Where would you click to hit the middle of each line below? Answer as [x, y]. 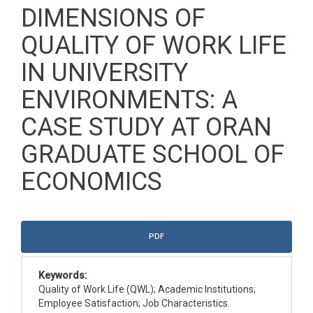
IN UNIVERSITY [104, 73]
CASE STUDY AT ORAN [146, 127]
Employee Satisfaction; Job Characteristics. [134, 303]
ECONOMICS [92, 182]
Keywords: [63, 275]
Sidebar [44, 243]
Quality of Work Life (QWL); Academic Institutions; [147, 289]
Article [41, 227]
